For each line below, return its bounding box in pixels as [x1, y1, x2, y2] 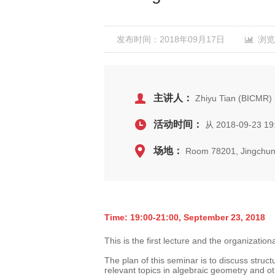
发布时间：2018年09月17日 [117, 34, 225, 44]
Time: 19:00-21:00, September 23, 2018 [104, 212, 265, 222]
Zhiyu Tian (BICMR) [193, 93, 272, 103]
